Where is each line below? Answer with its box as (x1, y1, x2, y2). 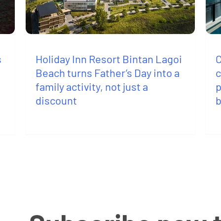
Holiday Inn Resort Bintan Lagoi (36, 52, 183, 66)
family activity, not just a (36, 80, 148, 93)
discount (36, 94, 77, 107)
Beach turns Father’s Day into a (36, 66, 180, 79)
